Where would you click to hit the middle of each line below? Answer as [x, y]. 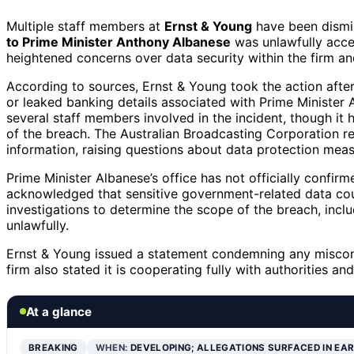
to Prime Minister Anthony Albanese [119, 41]
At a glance [59, 311]
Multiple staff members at [85, 26]
